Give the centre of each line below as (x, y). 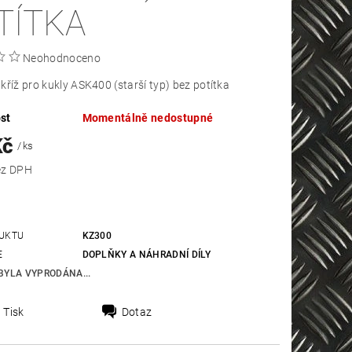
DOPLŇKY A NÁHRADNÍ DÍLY (146, 255)
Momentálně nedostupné (148, 118)
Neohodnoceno (62, 59)
